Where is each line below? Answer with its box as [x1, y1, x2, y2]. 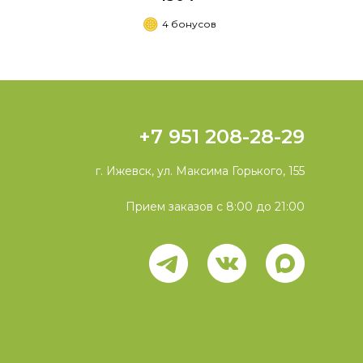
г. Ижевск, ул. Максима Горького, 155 [95, 164, 305, 178]
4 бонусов [162, 18, 217, 30]
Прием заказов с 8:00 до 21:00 [125, 199, 305, 214]
